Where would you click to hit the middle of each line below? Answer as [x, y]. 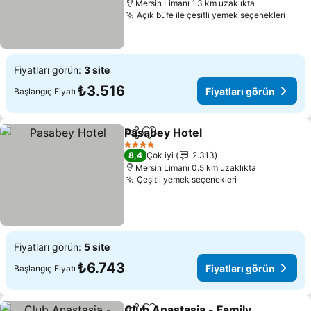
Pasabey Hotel [163, 133]
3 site [97, 70]
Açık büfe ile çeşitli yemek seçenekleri [211, 15]
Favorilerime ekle [193, 140]
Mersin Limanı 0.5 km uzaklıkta [196, 168]
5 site [97, 247]
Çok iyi [160, 155]
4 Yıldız [138, 149]
